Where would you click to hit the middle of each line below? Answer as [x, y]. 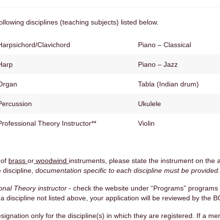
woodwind [51, 160]
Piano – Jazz [158, 64]
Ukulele [150, 103]
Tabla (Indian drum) [168, 84]
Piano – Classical [165, 44]
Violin [146, 123]
